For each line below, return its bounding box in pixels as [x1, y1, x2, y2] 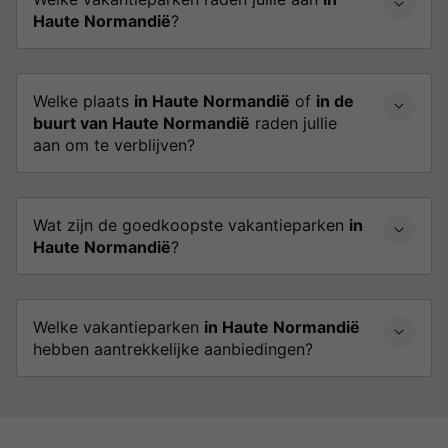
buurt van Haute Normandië [33, 113, 250, 133]
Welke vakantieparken [33, 317, 204, 337]
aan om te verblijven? [33, 135, 195, 155]
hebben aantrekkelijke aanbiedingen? [33, 339, 313, 359]
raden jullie [250, 113, 337, 133]
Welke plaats [33, 91, 134, 111]
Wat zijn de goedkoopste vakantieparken [33, 215, 349, 235]
